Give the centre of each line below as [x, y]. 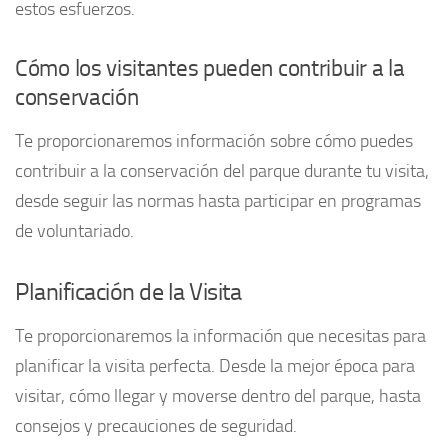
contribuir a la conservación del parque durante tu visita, [222, 170]
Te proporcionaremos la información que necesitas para [220, 335]
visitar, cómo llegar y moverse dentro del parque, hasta [218, 395]
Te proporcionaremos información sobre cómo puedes [214, 140]
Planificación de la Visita [128, 291]
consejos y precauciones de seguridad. [156, 425]
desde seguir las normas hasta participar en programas [218, 200]
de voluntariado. [74, 230]
